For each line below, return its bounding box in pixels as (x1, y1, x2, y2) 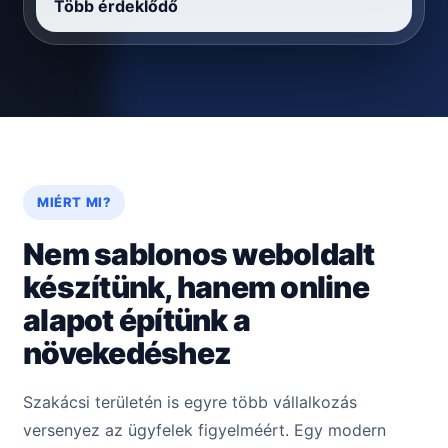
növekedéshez (23, 335, 231, 372)
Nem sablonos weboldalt (23, 236, 375, 273)
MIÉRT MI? (37, 194, 112, 211)
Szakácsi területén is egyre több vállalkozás (23, 392, 357, 413)
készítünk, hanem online (23, 269, 369, 306)
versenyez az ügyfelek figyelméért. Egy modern (23, 420, 386, 441)
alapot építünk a (23, 302, 250, 339)
